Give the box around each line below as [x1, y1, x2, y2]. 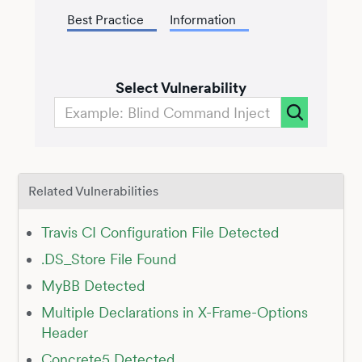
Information [169, 12, 236, 27]
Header [40, 323, 88, 341]
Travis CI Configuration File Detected [40, 223, 279, 241]
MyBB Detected [40, 276, 145, 294]
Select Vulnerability [116, 79, 246, 96]
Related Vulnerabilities [27, 183, 158, 200]
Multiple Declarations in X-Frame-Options [40, 303, 308, 321]
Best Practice [66, 12, 144, 27]
